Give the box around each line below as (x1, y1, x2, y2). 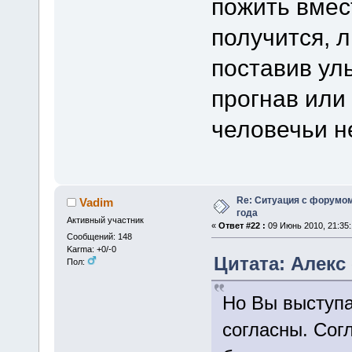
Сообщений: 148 (66, 232, 132, 242)
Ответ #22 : (218, 220, 266, 230)
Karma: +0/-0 (66, 244, 116, 255)
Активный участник (66, 214, 144, 225)
